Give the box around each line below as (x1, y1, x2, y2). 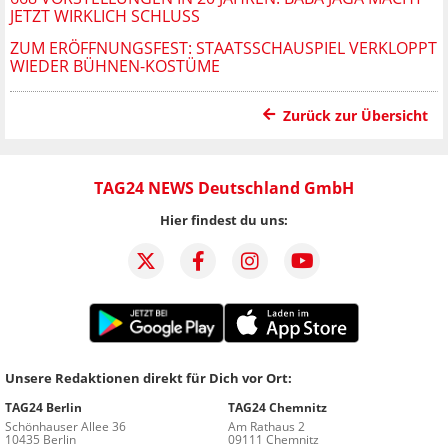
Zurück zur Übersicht (283, 105, 428, 125)
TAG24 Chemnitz (228, 398, 327, 416)
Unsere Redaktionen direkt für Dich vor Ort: (5, 368, 292, 387)
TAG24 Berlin (5, 398, 82, 416)
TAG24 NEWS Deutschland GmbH (94, 176, 354, 199)
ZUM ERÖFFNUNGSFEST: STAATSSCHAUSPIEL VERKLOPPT (10, 36, 437, 59)
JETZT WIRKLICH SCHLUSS (10, 4, 200, 27)
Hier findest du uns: (160, 210, 288, 229)
